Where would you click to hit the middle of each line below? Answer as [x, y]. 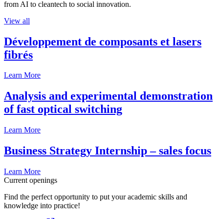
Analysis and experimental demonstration [108, 96]
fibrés [18, 55]
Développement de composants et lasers [103, 41]
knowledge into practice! [42, 206]
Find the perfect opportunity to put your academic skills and [96, 197]
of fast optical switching [63, 109]
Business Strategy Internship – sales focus [108, 151]
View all [17, 21]
